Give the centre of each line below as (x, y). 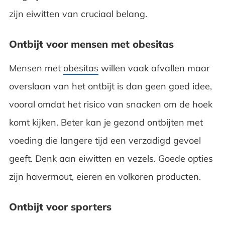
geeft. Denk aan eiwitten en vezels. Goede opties (111, 158)
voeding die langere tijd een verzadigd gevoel (105, 140)
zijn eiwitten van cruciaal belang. (79, 14)
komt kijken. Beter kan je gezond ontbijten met (106, 122)
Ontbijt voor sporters (60, 206)
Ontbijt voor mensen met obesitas (91, 44)
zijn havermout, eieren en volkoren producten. (106, 176)
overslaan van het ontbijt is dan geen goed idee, (110, 86)
